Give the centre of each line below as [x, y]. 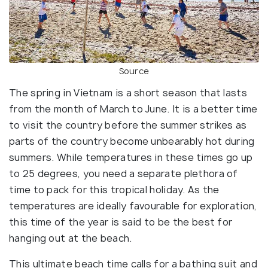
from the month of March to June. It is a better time [133, 109]
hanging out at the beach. [71, 238]
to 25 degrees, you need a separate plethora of [124, 174]
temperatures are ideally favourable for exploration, [133, 206]
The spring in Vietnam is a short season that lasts [128, 93]
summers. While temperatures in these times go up [131, 158]
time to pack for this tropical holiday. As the [114, 190]
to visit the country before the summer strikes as [128, 125]
